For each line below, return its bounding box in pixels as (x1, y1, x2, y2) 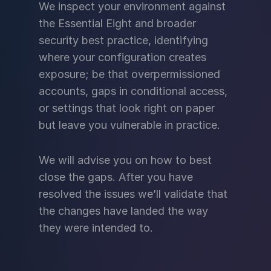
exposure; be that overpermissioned (39, 68, 220, 80)
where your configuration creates (39, 51, 206, 64)
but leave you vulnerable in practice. (39, 119, 220, 131)
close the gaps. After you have (39, 171, 193, 183)
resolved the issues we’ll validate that (39, 188, 227, 200)
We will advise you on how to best (39, 154, 212, 166)
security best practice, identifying (39, 34, 208, 47)
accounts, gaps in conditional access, (39, 85, 227, 97)
